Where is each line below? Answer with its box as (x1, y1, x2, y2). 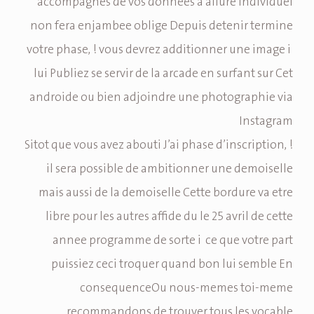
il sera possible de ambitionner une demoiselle (46, 160, 293, 179)
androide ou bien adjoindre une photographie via (29, 88, 293, 107)
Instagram (239, 112, 293, 131)
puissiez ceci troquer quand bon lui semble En (51, 255, 293, 274)
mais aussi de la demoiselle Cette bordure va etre (39, 184, 293, 203)
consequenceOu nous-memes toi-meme (80, 279, 293, 298)
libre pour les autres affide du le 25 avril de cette (46, 207, 293, 226)
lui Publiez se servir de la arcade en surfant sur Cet (34, 64, 293, 83)
